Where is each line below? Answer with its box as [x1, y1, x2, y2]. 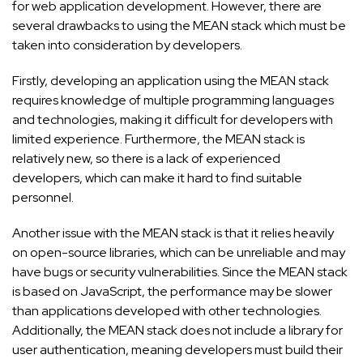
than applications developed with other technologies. [12, 302, 322, 320]
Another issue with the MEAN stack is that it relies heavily [12, 224, 334, 242]
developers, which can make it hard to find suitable [12, 169, 302, 187]
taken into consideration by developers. [12, 36, 242, 54]
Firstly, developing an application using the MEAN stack [12, 72, 329, 90]
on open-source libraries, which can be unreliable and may [12, 244, 345, 262]
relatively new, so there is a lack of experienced [12, 150, 280, 168]
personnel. [12, 189, 74, 207]
